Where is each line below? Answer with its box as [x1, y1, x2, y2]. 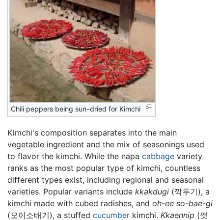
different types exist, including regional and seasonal [7, 175, 204, 185]
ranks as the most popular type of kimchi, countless [7, 163, 200, 173]
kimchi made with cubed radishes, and [7, 198, 152, 209]
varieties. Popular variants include [7, 187, 135, 197]
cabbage [142, 151, 174, 162]
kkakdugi [135, 187, 169, 197]
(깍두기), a [169, 187, 210, 197]
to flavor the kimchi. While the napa [7, 151, 142, 162]
